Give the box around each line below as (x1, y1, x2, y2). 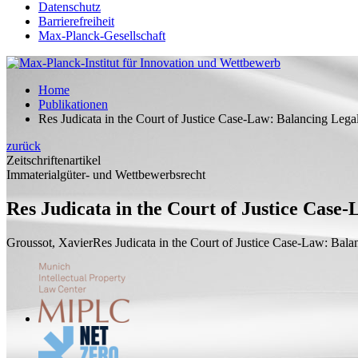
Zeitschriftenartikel (6, 153, 101, 167)
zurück (6, 139, 41, 153)
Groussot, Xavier (6, 235, 93, 249)
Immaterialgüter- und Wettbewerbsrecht (6, 168, 205, 181)
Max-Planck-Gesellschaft (38, 29, 165, 42)
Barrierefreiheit (38, 14, 114, 28)
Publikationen (38, 97, 108, 111)
